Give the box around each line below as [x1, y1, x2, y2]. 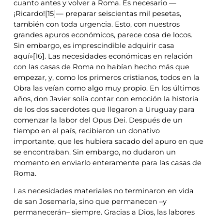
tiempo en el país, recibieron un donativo [14, 126, 160, 135]
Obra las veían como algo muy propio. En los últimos [14, 83, 200, 93]
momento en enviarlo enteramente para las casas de [14, 158, 201, 167]
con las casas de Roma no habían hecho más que [14, 62, 189, 71]
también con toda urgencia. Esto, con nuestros [14, 19, 180, 29]
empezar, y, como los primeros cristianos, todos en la [14, 73, 200, 82]
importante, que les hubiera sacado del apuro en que [14, 137, 203, 146]
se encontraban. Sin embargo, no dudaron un [14, 147, 176, 156]
